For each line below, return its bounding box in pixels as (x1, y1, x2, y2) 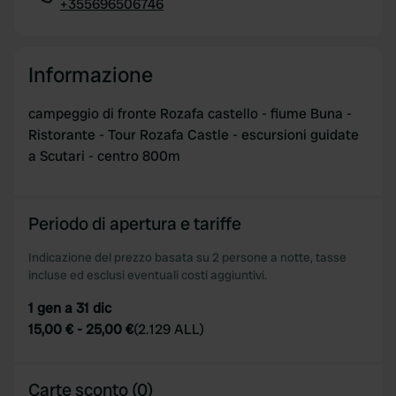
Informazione (28, 61, 153, 88)
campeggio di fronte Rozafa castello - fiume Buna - (28, 104, 352, 123)
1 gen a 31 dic (28, 299, 111, 317)
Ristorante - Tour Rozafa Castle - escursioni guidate (28, 126, 359, 144)
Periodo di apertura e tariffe (28, 212, 241, 235)
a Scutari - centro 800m (28, 147, 180, 165)
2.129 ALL (138, 320, 200, 339)
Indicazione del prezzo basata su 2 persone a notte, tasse (28, 249, 346, 265)
